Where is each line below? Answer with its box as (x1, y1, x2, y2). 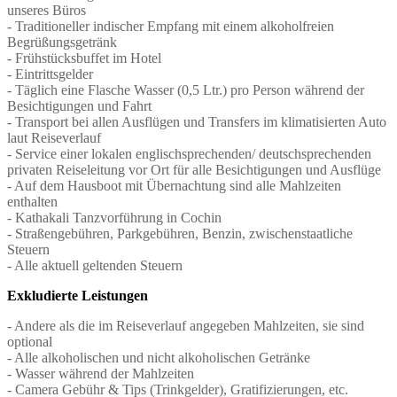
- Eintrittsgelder (7, 66, 93, 82)
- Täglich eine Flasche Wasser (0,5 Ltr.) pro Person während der (7, 82, 364, 97)
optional (7, 333, 52, 349)
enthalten (7, 193, 58, 209)
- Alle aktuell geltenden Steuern (7, 257, 183, 273)
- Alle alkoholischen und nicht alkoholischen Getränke (7, 349, 310, 365)
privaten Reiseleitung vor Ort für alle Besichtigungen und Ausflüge (7, 161, 381, 177)
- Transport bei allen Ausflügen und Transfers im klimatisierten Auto (7, 113, 386, 129)
